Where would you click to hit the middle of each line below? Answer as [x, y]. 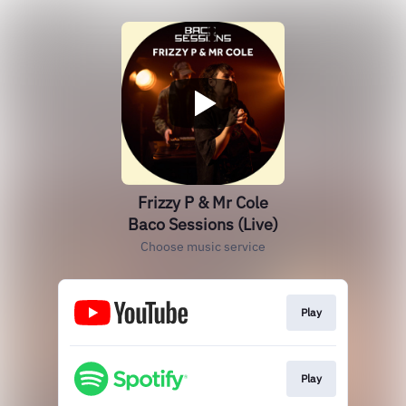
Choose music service [203, 246]
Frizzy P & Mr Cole [203, 203]
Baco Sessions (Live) [203, 224]
